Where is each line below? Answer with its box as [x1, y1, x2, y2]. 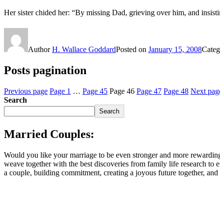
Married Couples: [4, 127, 94, 140]
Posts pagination [4, 64, 86, 77]
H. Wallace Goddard [52, 45, 116, 54]
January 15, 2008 [148, 45, 202, 54]
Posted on [116, 45, 148, 54]
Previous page [4, 86, 48, 95]
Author [28, 45, 52, 54]
